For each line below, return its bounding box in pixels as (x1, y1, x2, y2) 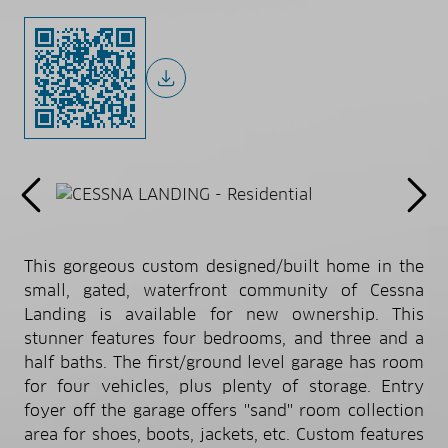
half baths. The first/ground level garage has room (24, 351, 424, 373)
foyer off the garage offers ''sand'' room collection (24, 399, 424, 421)
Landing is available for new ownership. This (24, 303, 424, 325)
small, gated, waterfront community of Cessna (24, 279, 424, 301)
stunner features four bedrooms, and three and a (24, 327, 424, 349)
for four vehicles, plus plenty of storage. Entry (24, 375, 424, 397)
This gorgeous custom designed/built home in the (24, 255, 424, 277)
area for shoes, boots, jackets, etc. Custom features (24, 423, 424, 445)
